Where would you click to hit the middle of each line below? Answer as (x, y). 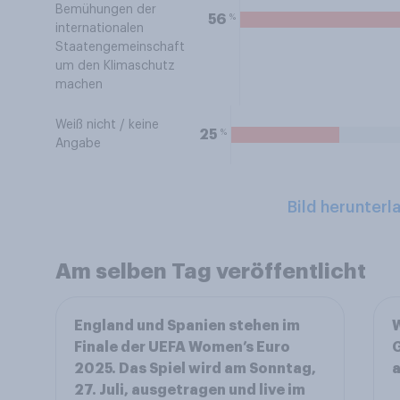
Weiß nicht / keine (107, 125)
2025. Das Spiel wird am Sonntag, (195, 369)
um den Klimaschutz (115, 66)
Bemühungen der (106, 10)
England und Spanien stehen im (187, 326)
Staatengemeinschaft (120, 47)
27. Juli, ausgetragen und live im (190, 390)
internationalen (100, 29)
